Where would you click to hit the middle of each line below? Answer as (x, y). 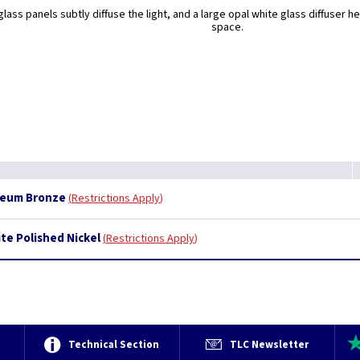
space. (228, 27)
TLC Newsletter (270, 345)
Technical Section (114, 345)
